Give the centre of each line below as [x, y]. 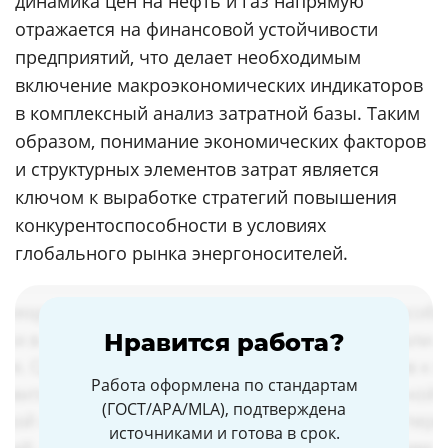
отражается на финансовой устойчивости [196, 29]
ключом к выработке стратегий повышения [206, 197]
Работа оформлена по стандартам [224, 385]
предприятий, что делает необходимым [188, 57]
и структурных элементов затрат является [197, 169]
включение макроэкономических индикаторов [219, 85]
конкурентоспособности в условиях [170, 225]
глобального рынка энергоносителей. [181, 253]
